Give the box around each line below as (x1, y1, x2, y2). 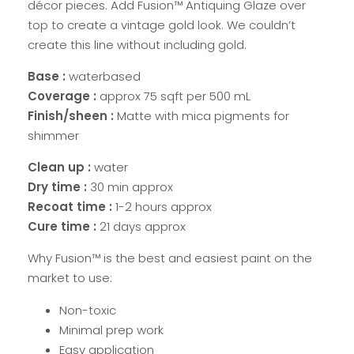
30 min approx (90, 179, 173, 195)
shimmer (28, 127, 79, 144)
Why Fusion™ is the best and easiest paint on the (28, 250, 312, 266)
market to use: (28, 269, 112, 286)
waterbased (69, 68, 141, 85)
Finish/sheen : (28, 107, 117, 124)
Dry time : (28, 179, 87, 195)
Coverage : (28, 88, 96, 104)
